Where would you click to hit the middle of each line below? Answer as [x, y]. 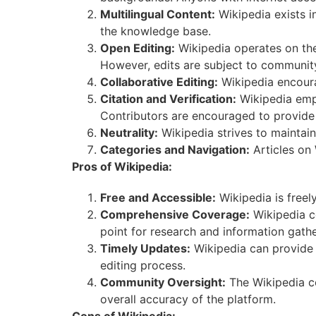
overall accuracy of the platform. [188, 299]
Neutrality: [129, 133]
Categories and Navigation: [175, 150]
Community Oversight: [163, 282]
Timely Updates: [145, 248]
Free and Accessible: [158, 197]
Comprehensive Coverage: [175, 214]
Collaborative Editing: [159, 82]
